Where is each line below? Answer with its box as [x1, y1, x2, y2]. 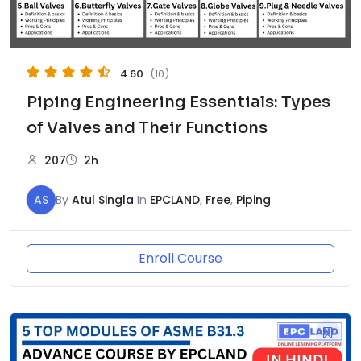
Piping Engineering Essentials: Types [27, 92, 330, 113]
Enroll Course [139, 249, 222, 268]
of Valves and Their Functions [27, 118, 268, 139]
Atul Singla [72, 192, 134, 209]
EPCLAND [150, 192, 200, 209]
